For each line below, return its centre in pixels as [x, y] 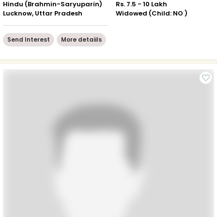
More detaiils [81, 39]
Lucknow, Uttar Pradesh [43, 13]
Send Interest [29, 39]
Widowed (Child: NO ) [152, 13]
